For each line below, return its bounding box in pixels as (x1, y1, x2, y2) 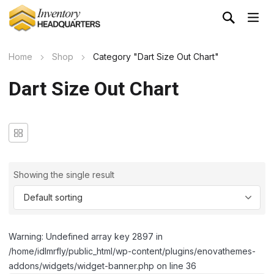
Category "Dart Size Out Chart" (93, 51, 219, 62)
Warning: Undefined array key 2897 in (9, 231, 163, 242)
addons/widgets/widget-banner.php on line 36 (9, 261, 196, 272)
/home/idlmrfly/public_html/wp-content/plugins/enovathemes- (9, 246, 256, 257)
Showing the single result (13, 169, 114, 180)
